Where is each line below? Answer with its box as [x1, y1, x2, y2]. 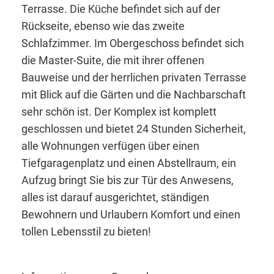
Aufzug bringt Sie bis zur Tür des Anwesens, [21, 174, 234, 187]
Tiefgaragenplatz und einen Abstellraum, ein [21, 157, 236, 170]
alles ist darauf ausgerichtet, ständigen [21, 191, 209, 204]
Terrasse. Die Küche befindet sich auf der [21, 2, 220, 16]
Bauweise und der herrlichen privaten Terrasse [21, 71, 246, 84]
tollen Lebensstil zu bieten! [21, 225, 151, 239]
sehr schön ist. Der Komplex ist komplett [21, 105, 217, 119]
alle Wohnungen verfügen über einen [21, 139, 199, 153]
